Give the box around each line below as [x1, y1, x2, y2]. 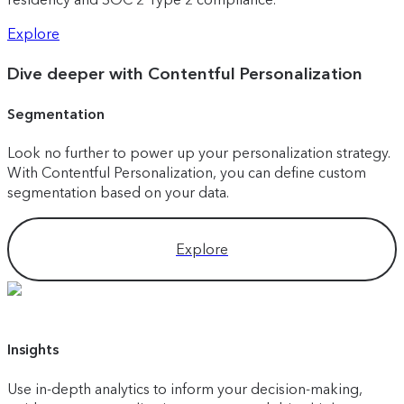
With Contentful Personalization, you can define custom [7, 164, 366, 182]
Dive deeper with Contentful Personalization [7, 62, 363, 84]
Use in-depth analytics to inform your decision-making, [7, 380, 363, 398]
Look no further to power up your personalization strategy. [7, 144, 390, 162]
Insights [7, 341, 59, 359]
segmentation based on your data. [7, 184, 229, 202]
